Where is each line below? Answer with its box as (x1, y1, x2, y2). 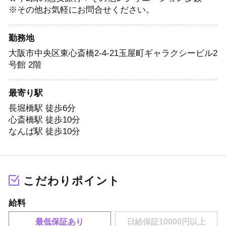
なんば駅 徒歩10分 (8, 126, 80, 136)
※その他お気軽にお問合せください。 (8, 5, 154, 15)
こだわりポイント (23, 175, 120, 188)
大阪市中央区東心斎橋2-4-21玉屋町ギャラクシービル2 (8, 48, 217, 58)
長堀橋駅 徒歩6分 (8, 103, 76, 113)
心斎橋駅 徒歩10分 (8, 115, 80, 125)
